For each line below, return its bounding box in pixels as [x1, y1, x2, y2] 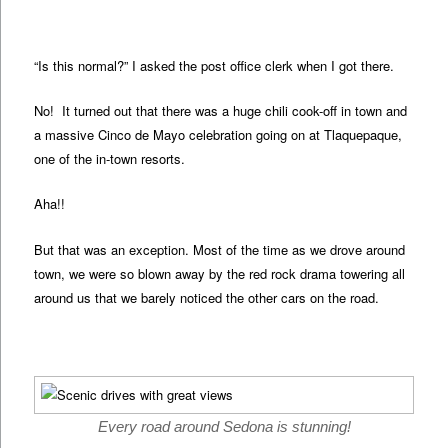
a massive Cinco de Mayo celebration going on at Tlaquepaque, [34, 125, 403, 145]
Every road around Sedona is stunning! [97, 417, 351, 435]
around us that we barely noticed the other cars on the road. [34, 287, 380, 307]
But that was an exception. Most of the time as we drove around [34, 239, 406, 259]
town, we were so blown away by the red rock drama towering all [34, 263, 406, 283]
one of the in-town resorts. [34, 149, 186, 169]
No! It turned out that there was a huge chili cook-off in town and [34, 101, 408, 121]
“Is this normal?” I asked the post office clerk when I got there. [34, 56, 395, 76]
